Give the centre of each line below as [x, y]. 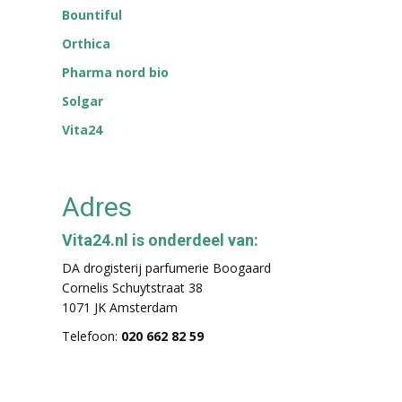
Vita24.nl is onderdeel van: [160, 240]
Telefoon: [92, 336]
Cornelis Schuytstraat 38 [132, 288]
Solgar [83, 101]
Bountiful [92, 15]
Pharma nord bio [115, 72]
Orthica [86, 44]
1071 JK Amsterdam [120, 307]
